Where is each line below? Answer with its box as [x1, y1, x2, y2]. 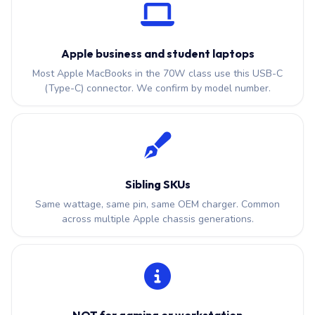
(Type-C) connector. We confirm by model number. [44, 82, 271, 96]
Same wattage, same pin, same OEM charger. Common [35, 198, 280, 212]
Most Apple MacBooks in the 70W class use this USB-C [32, 67, 283, 81]
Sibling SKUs [124, 177, 191, 192]
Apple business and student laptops [60, 46, 255, 61]
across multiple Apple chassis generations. [61, 212, 254, 226]
